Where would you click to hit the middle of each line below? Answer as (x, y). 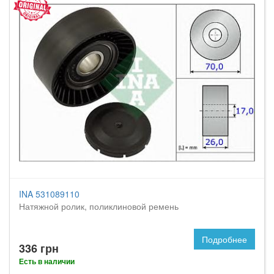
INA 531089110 (49, 194)
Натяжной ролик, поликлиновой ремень (99, 206)
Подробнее (224, 239)
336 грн (39, 248)
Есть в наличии (47, 261)
